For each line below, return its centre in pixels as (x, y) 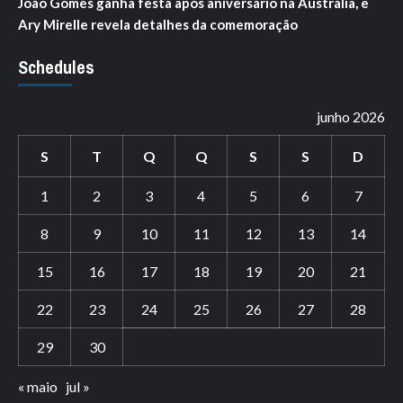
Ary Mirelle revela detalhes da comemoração (158, 25)
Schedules (56, 67)
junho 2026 (351, 117)
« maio (38, 387)
